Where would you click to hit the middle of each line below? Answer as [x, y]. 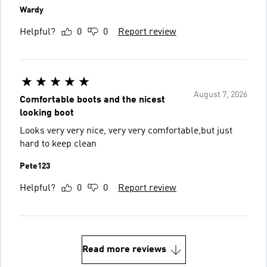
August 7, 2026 [221, 94]
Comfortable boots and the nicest [92, 100]
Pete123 [35, 166]
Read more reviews [124, 249]
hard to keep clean [58, 144]
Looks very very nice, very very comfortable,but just [126, 131]
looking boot [47, 113]
